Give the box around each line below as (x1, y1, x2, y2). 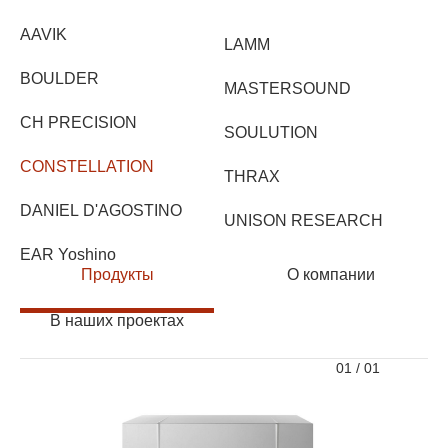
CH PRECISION (20, 114, 137, 131)
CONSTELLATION (20, 158, 154, 175)
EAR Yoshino (20, 246, 116, 263)
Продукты (80, 266, 154, 283)
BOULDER (20, 70, 99, 87)
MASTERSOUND (224, 80, 351, 97)
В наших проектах (50, 312, 184, 329)
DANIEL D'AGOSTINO (20, 202, 182, 219)
